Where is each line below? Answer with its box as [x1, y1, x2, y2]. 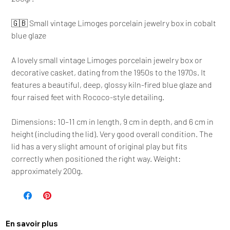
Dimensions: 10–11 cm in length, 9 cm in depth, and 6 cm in [11, 116, 214, 126]
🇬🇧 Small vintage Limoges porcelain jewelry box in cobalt [11, 17, 217, 28]
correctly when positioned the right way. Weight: [11, 153, 181, 163]
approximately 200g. [11, 165, 83, 176]
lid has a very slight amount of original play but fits [11, 141, 188, 151]
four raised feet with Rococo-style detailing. [11, 91, 165, 102]
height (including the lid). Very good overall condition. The [11, 128, 213, 139]
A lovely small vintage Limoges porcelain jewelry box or [11, 54, 203, 65]
